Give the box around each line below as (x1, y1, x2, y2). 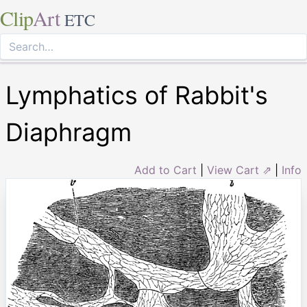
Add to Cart (134, 163, 197, 177)
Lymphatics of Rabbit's (5, 80, 268, 110)
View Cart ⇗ (207, 163, 271, 177)
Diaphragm (5, 117, 132, 147)
